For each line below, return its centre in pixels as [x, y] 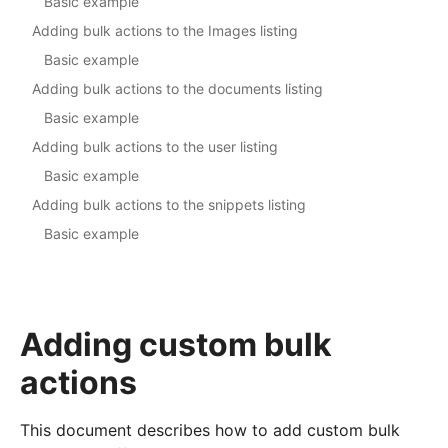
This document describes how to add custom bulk [210, 430]
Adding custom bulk [176, 345]
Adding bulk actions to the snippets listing [169, 205]
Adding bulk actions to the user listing [155, 147]
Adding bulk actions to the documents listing [177, 89]
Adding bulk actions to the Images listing [165, 31]
